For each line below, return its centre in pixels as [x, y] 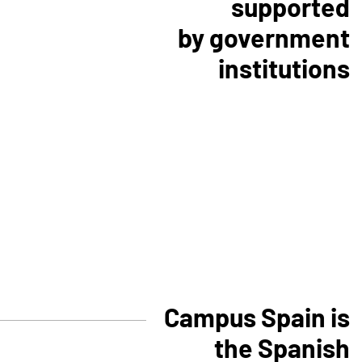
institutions [284, 68]
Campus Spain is [257, 317]
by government [264, 37]
